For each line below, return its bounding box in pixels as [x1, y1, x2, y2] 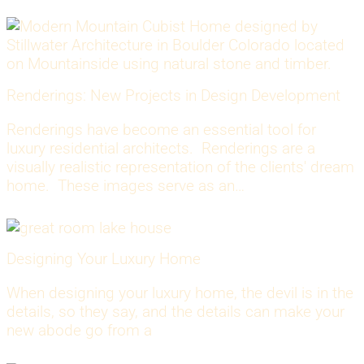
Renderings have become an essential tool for [6, 119, 316, 139]
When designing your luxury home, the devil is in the [6, 284, 353, 303]
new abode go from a [6, 321, 152, 340]
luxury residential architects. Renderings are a [6, 138, 315, 158]
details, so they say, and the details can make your [6, 302, 344, 322]
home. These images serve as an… [6, 175, 245, 195]
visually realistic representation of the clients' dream [6, 157, 354, 176]
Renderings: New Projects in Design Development [6, 85, 340, 105]
